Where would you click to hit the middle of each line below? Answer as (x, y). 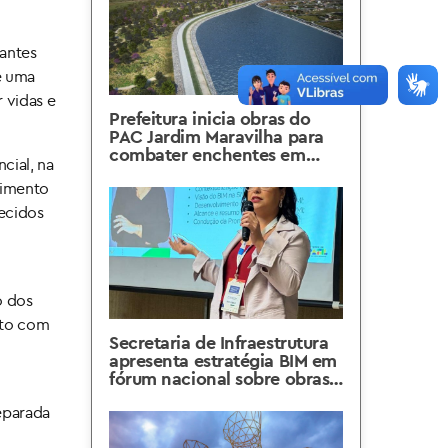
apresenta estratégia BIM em (223, 360)
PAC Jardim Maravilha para (216, 136)
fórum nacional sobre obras (219, 378)
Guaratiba (148, 172)
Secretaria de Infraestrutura (219, 342)
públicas (142, 396)
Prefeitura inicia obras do (210, 118)
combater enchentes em (207, 154)
